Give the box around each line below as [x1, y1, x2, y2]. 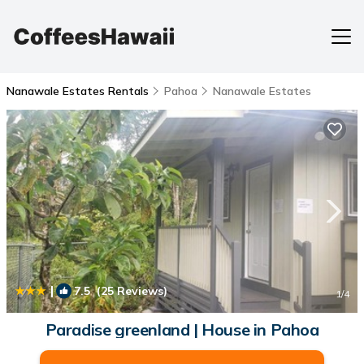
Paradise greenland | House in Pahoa [45, 319, 319, 340]
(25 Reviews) [90, 284, 167, 298]
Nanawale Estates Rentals [6, 84, 152, 98]
